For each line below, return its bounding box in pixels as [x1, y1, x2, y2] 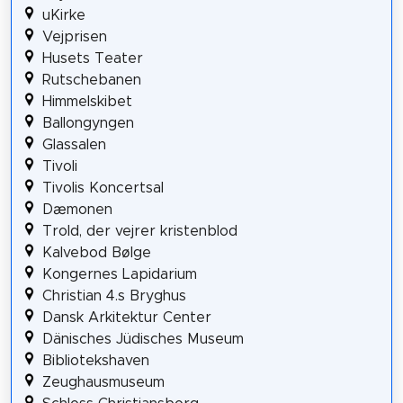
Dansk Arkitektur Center [41, 310, 211, 326]
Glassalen [41, 138, 106, 153]
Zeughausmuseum [41, 375, 165, 390]
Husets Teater [41, 51, 143, 67]
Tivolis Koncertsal [41, 181, 164, 196]
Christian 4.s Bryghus [41, 289, 186, 304]
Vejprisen [41, 30, 107, 45]
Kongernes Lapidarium [41, 267, 197, 282]
